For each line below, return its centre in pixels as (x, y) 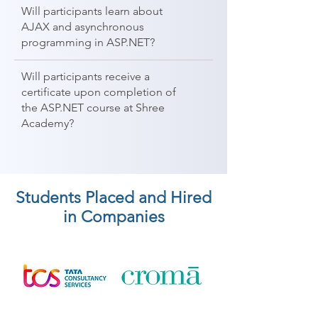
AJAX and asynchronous (83, 27)
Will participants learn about (92, 11)
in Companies (114, 217)
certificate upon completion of (99, 92)
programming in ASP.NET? (88, 42)
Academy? (48, 123)
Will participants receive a (86, 76)
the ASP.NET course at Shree (93, 108)
